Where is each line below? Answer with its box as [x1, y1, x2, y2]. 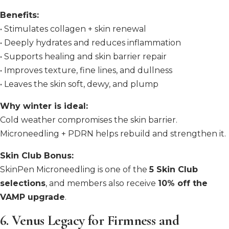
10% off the [158, 178, 208, 189]
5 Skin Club [149, 165, 198, 175]
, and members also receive [45, 178, 158, 189]
